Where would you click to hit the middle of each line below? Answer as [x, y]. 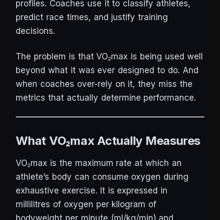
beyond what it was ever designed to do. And [107, 70]
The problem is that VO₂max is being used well [109, 57]
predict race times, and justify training [92, 17]
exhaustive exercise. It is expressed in [92, 191]
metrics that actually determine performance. [106, 98]
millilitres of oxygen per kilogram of [86, 205]
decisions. [35, 31]
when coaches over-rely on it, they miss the [104, 84]
